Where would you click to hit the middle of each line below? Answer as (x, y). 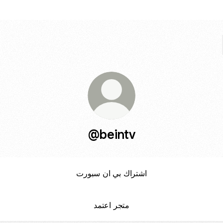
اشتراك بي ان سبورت (111, 173)
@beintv (111, 134)
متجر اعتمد (111, 205)
